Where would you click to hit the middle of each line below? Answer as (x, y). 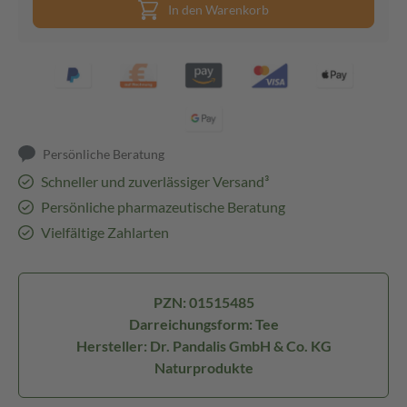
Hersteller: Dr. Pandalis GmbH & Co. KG (203, 346)
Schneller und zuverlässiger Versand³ (154, 181)
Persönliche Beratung (104, 154)
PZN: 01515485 (203, 302)
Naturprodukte (203, 367)
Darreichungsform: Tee (203, 324)
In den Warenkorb (218, 10)
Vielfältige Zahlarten (104, 232)
